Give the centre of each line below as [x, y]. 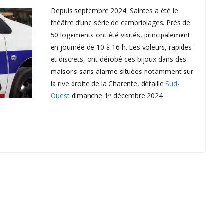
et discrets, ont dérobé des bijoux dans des [118, 59]
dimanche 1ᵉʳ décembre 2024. [117, 95]
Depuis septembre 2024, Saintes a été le [114, 10]
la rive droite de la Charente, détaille [108, 83]
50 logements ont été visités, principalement [120, 35]
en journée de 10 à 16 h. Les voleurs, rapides [121, 47]
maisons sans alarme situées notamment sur [122, 71]
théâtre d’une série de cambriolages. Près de [120, 22]
